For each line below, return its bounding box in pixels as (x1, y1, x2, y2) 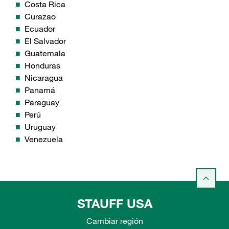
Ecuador (25, 24, 55, 34)
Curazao (25, 11, 56, 22)
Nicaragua (25, 73, 63, 83)
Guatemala (25, 48, 65, 59)
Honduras (25, 60, 60, 71)
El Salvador (25, 36, 66, 47)
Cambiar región (86, 216, 143, 226)
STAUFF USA (77, 196, 152, 212)
